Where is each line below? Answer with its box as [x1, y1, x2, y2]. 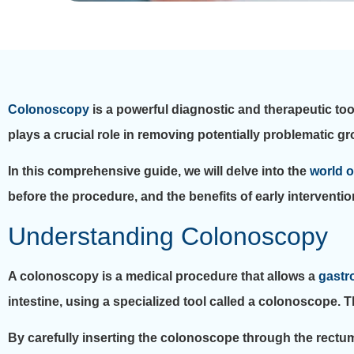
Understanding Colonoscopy [8, 221, 328, 250]
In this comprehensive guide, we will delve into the [8, 164, 310, 179]
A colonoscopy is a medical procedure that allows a [8, 269, 318, 283]
